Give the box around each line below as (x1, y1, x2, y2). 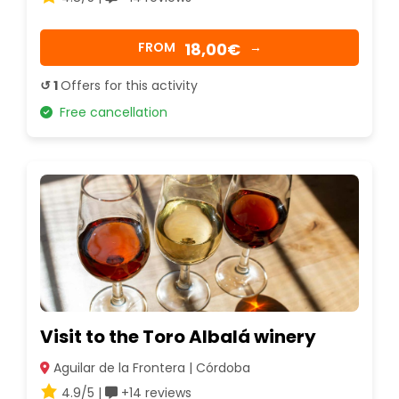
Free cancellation (53, 102, 167, 121)
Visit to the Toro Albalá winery (40, 323, 316, 349)
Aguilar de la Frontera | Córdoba (50, 358, 250, 377)
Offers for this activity (61, 76, 198, 94)
